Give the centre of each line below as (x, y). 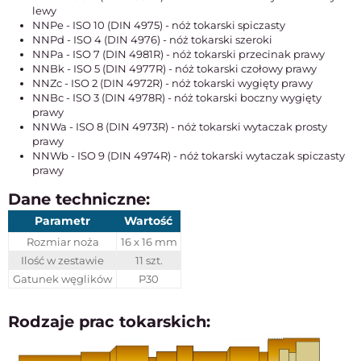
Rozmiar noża (62, 242)
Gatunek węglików (62, 279)
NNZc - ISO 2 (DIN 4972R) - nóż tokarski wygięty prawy (172, 83)
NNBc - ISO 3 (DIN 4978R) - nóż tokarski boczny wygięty (177, 98)
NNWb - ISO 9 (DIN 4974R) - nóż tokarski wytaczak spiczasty (189, 156)
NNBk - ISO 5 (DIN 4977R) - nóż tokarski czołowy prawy (174, 68)
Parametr (62, 221)
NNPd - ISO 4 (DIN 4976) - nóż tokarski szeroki (152, 39)
